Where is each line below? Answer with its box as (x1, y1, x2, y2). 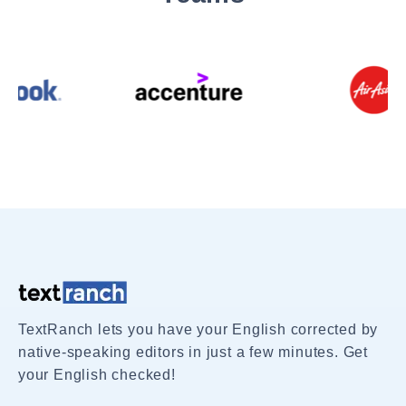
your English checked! (18, 366, 176, 382)
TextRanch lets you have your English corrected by (18, 321, 379, 337)
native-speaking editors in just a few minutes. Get (18, 343, 368, 360)
